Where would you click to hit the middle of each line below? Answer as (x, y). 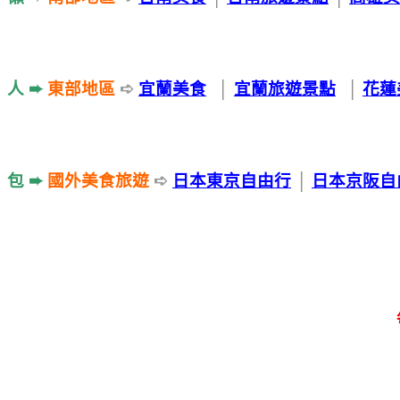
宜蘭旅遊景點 (285, 88)
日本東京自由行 (232, 180)
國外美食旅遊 (98, 180)
